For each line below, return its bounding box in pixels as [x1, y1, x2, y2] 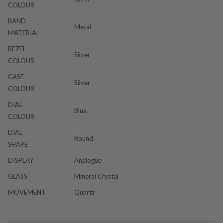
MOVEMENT [8, 188, 46, 196]
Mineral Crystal [74, 172, 118, 180]
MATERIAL [8, 28, 39, 37]
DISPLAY [8, 156, 33, 164]
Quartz [74, 188, 95, 196]
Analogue [74, 156, 102, 164]
